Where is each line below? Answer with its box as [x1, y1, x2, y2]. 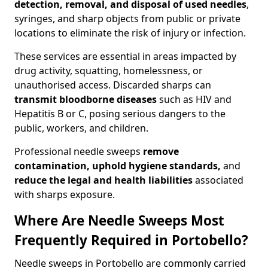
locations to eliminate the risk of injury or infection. [14, 26, 246, 39]
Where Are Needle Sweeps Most [14, 211, 224, 230]
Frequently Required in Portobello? [14, 231, 248, 249]
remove [143, 145, 179, 158]
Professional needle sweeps [14, 145, 143, 158]
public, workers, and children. [14, 121, 148, 135]
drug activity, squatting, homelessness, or [14, 64, 203, 77]
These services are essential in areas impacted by [14, 50, 236, 63]
